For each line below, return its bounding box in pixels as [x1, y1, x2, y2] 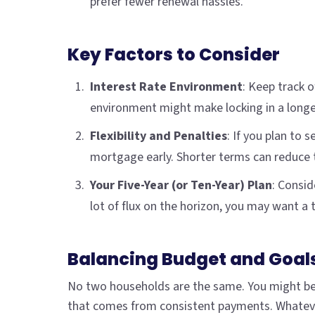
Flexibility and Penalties [90, 127, 227, 146]
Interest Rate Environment [90, 78, 243, 96]
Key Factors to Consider [67, 43, 280, 67]
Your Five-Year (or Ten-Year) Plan [90, 176, 272, 195]
